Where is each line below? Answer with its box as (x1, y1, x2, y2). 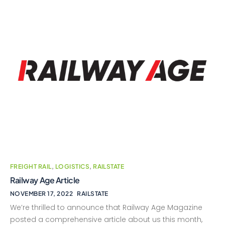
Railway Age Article (10, 175, 80, 186)
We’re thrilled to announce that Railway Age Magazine (10, 202, 202, 213)
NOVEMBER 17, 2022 (10, 190, 73, 198)
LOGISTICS (55, 163, 90, 171)
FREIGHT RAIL (10, 163, 52, 171)
